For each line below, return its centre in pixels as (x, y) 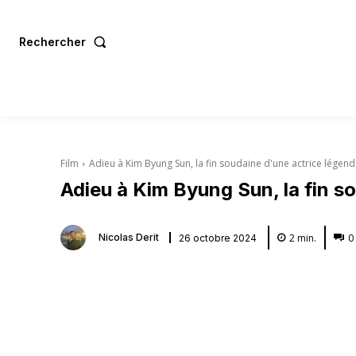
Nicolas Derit (129, 237)
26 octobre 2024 (218, 238)
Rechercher (52, 41)
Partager (121, 279)
